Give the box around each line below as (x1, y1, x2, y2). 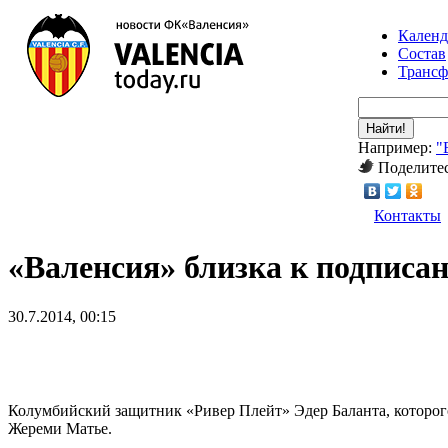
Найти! (366, 121, 406, 136)
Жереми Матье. (8, 419, 112, 437)
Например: (358, 139, 436, 156)
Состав (398, 45, 446, 62)
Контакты (374, 207, 441, 224)
